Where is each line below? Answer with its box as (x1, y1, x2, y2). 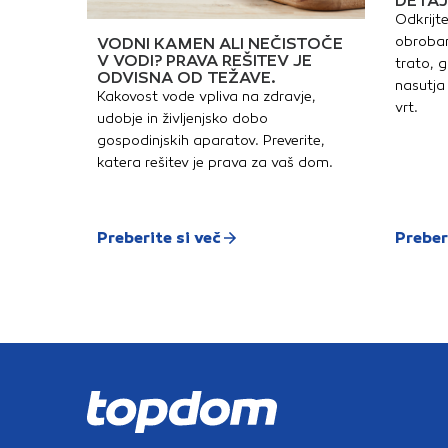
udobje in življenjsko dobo (97, 110, 268, 127)
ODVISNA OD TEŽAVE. (97, 68, 276, 87)
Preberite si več (97, 228, 221, 247)
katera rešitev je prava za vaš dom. (97, 154, 333, 171)
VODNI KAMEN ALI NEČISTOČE (97, 34, 343, 53)
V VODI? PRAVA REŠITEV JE (97, 51, 312, 70)
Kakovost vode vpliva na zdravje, (97, 88, 316, 105)
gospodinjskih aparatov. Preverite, (97, 132, 325, 149)
